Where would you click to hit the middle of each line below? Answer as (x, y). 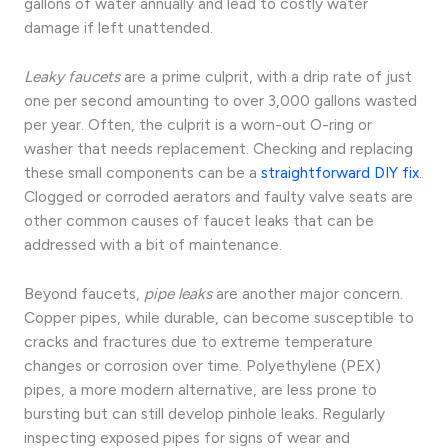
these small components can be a (142, 172)
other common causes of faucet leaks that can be (199, 220)
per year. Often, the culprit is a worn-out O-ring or (198, 124)
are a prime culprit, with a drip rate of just (266, 76)
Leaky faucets (72, 76)
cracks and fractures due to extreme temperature (198, 341)
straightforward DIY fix (340, 172)
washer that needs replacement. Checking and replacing (218, 148)
